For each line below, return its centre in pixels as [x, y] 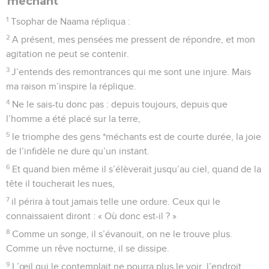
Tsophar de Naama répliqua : [71, 21]
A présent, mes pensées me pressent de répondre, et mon [134, 39]
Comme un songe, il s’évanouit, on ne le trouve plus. [122, 234]
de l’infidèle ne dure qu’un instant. [78, 151]
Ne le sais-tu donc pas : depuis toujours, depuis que [120, 104]
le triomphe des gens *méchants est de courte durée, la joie [137, 137]
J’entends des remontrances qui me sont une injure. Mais [131, 72]
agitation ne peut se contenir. [68, 54]
